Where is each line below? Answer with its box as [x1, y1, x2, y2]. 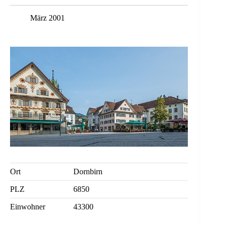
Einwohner [10, 202, 45, 211]
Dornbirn [73, 167, 103, 176]
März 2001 [30, 14, 65, 23]
